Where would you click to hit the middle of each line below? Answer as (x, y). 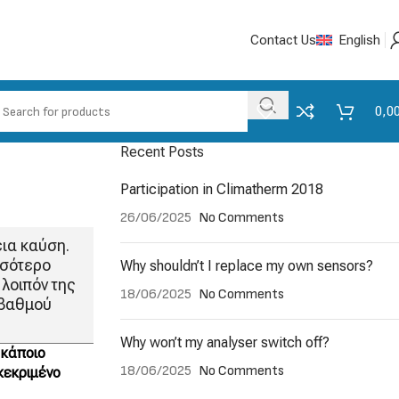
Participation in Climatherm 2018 (221, 189)
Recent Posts (162, 152)
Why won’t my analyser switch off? (224, 342)
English (359, 40)
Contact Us (283, 40)
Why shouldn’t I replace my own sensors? (246, 266)
